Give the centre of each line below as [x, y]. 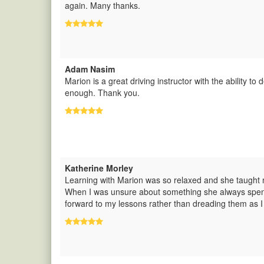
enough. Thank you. [102, 93]
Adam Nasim [90, 69]
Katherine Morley [99, 168]
